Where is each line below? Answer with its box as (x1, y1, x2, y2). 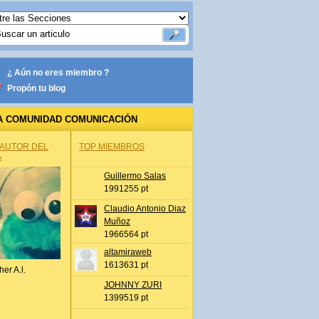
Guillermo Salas (104, 171, 166, 181)
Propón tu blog (7, 83, 66, 93)
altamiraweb (104, 247, 152, 257)
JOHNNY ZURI (104, 280, 162, 290)
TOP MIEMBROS (79, 142, 145, 152)
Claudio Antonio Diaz (104, 204, 186, 214)
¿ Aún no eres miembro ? (7, 68, 109, 78)
